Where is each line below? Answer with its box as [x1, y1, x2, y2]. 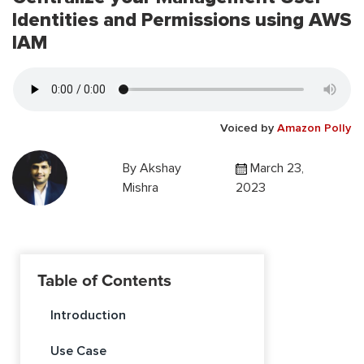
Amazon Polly [277, 121, 351, 136]
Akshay [139, 160, 181, 177]
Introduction [50, 307, 126, 324]
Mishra [122, 180, 158, 197]
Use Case [50, 343, 106, 360]
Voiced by [220, 121, 277, 136]
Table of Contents [37, 271, 171, 292]
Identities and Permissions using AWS [12, 8, 352, 32]
